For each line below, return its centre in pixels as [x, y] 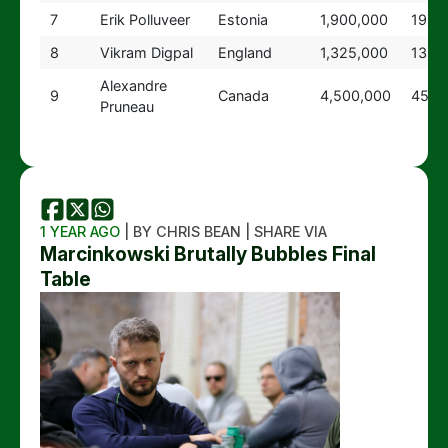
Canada [243, 95]
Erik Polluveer [144, 19]
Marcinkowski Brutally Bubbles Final [208, 254]
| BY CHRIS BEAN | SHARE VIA [223, 231]
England [244, 52]
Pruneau [126, 106]
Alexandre [133, 85]
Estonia [242, 19]
